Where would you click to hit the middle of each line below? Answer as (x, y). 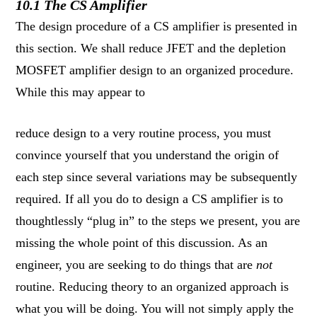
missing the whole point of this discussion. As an (142, 242)
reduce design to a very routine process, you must (144, 133)
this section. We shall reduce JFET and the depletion (151, 48)
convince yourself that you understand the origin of (148, 155)
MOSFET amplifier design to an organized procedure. (155, 70)
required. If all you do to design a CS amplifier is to (150, 198)
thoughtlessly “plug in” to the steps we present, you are (158, 220)
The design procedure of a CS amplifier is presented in (157, 26)
